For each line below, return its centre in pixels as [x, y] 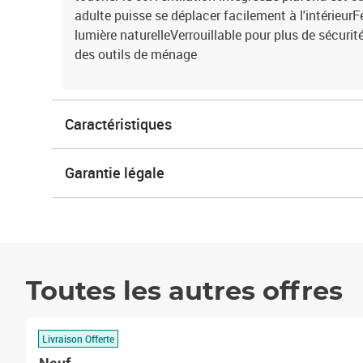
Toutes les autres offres [184, 292]
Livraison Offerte [78, 338]
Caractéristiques [118, 124]
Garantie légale [115, 173]
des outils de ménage [136, 54]
